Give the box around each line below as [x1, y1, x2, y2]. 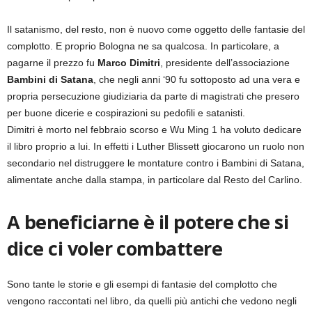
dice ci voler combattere [7, 235, 223, 262]
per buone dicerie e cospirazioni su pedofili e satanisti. [7, 107, 245, 119]
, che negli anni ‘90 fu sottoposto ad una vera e [93, 74, 300, 86]
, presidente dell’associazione [160, 57, 290, 69]
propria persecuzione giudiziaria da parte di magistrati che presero [7, 91, 299, 102]
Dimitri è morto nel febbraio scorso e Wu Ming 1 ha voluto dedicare [7, 124, 302, 136]
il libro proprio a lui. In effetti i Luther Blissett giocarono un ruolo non [7, 141, 304, 153]
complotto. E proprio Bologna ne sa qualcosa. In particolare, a [7, 40, 279, 52]
